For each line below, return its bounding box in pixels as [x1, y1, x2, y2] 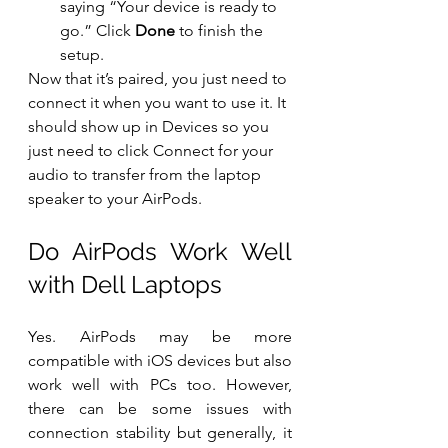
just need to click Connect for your [28, 141, 277, 161]
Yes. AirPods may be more [28, 327, 292, 347]
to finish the [175, 21, 267, 41]
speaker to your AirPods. [28, 189, 202, 209]
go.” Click [60, 21, 135, 41]
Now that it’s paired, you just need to [28, 69, 291, 89]
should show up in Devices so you [28, 117, 273, 137]
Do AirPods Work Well [28, 237, 292, 267]
